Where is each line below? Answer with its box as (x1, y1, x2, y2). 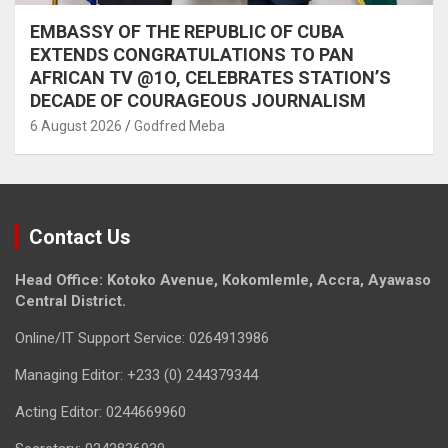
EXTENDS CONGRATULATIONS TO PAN (30, 44, 354, 65)
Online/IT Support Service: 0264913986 (15, 329, 269, 347)
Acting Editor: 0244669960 (15, 403, 186, 421)
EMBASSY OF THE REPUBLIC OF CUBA (30, 21, 344, 42)
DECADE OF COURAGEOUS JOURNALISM (30, 90, 366, 111)
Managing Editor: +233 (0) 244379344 (15, 366, 258, 384)
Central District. (15, 292, 126, 310)
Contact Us (29, 225, 131, 249)
